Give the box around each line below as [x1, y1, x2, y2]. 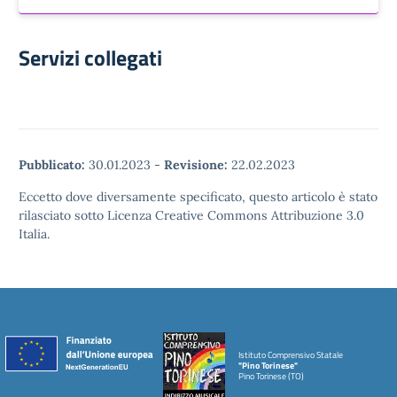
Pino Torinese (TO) [238, 370, 304, 384]
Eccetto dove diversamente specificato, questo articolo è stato [19, 188, 378, 205]
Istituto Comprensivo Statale [238, 348, 343, 362]
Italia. [19, 225, 50, 242]
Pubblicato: [19, 156, 85, 173]
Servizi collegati [19, 41, 162, 74]
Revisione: [164, 156, 228, 173]
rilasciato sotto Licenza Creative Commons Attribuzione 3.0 [19, 206, 364, 223]
